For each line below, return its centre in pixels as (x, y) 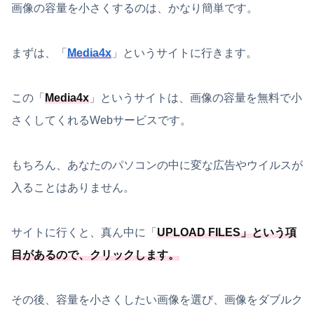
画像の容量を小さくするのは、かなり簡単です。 (135, 8)
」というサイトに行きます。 (184, 53)
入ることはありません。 (73, 188)
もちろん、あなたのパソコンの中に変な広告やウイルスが (157, 165)
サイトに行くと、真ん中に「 (84, 233)
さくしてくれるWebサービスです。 (101, 121)
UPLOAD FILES (199, 233)
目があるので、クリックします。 (95, 255)
